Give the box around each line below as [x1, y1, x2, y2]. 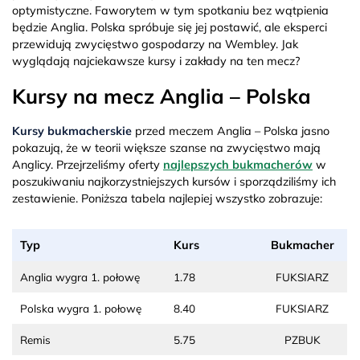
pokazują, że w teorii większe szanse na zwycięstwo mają [12, 140, 321, 155]
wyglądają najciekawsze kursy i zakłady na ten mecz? [12, 53, 300, 68]
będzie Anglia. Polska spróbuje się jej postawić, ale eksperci [12, 19, 327, 35]
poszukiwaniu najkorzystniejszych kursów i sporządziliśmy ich [12, 174, 336, 189]
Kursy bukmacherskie [12, 123, 132, 138]
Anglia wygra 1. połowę [20, 269, 140, 284]
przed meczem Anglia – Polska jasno [132, 123, 329, 138]
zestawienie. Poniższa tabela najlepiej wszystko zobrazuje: [12, 190, 322, 206]
